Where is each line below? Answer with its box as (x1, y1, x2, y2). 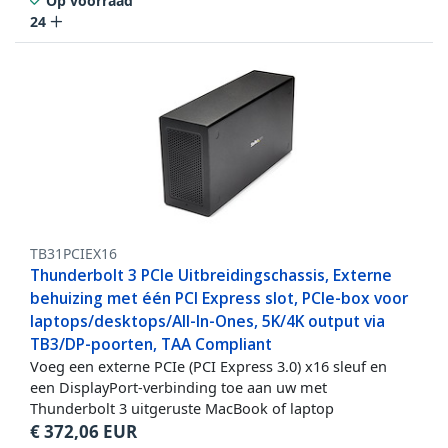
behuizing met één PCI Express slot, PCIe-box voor (30, 287, 408, 310)
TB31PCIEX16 (30, 244, 117, 264)
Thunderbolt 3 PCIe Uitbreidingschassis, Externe (30, 264, 392, 287)
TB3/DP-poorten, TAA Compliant (30, 333, 272, 356)
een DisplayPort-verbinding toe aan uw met (30, 377, 327, 398)
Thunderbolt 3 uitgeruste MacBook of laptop (30, 398, 334, 419)
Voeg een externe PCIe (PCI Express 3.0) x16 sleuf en (30, 356, 387, 377)
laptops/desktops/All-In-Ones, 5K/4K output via (30, 310, 385, 333)
